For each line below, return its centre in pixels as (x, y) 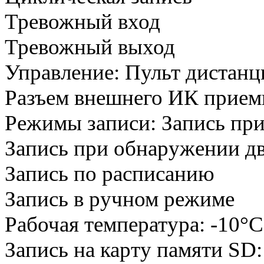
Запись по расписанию (110, 174)
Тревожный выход (90, 47)
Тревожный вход (82, 22)
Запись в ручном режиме (120, 199)
